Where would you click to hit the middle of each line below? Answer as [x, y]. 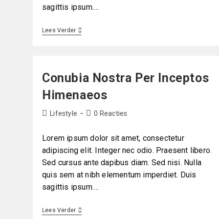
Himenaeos [75, 95]
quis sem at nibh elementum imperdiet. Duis [119, 175]
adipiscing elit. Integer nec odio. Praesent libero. [127, 151]
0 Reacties [111, 114]
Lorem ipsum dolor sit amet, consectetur [113, 138]
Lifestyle [64, 114]
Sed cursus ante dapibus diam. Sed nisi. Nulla [121, 163]
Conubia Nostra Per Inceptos [125, 78]
